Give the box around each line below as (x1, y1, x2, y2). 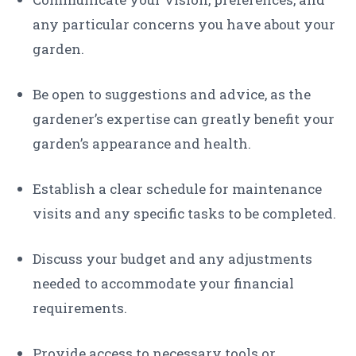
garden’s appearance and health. (33, 134, 251, 153)
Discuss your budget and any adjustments (33, 250, 312, 269)
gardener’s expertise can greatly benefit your (33, 110, 335, 129)
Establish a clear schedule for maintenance (33, 180, 322, 199)
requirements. (33, 299, 127, 318)
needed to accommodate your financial (33, 274, 294, 293)
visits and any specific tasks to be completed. (33, 204, 336, 223)
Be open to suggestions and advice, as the (33, 85, 311, 104)
